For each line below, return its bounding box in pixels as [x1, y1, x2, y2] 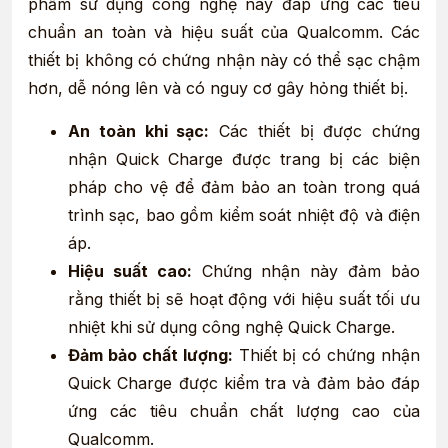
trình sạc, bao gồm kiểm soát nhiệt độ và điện [68, 204, 420, 225]
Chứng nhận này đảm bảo [191, 260, 421, 281]
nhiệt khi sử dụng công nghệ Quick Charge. [68, 316, 395, 337]
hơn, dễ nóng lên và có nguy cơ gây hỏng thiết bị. [28, 78, 408, 99]
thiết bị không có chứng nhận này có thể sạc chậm [28, 50, 420, 71]
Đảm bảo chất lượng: [68, 344, 233, 365]
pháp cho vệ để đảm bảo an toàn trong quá [68, 176, 420, 197]
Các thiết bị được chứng [209, 120, 420, 141]
